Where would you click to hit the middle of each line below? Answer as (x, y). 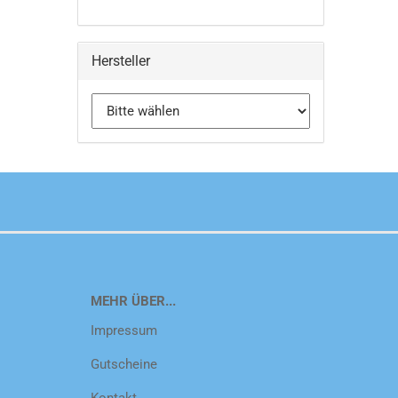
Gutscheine (124, 364)
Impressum (124, 330)
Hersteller (121, 61)
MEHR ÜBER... (133, 301)
